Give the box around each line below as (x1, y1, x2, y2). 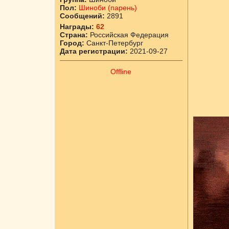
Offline (110, 67, 131, 76)
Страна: (59, 31, 88, 39)
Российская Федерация (87, 31, 169, 39)
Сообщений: (59, 12, 105, 20)
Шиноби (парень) (78, 4, 137, 12)
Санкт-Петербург (84, 39, 143, 47)
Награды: (59, 22, 94, 31)
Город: (59, 39, 84, 47)
